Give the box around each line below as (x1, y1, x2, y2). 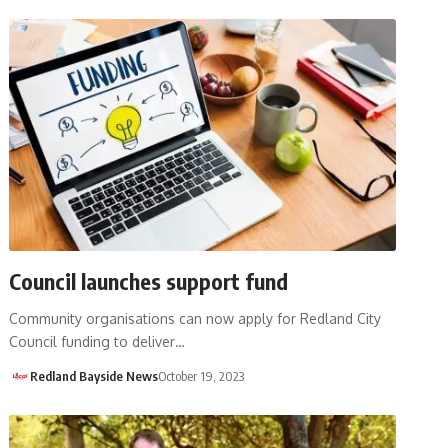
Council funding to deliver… (9, 332, 186, 350)
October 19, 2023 (157, 367, 244, 384)
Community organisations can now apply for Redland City (9, 309, 382, 327)
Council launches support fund (9, 266, 289, 295)
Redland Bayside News (29, 367, 158, 384)
